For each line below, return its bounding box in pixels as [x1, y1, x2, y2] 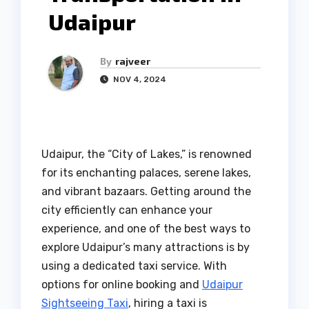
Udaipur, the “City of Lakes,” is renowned [41, 148, 252, 161]
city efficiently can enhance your [41, 203, 212, 217]
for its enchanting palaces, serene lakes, [41, 166, 251, 180]
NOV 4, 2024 [111, 74, 166, 85]
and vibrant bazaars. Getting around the [41, 185, 251, 199]
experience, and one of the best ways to [41, 222, 250, 236]
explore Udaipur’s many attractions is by [41, 241, 250, 255]
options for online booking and [41, 278, 202, 292]
